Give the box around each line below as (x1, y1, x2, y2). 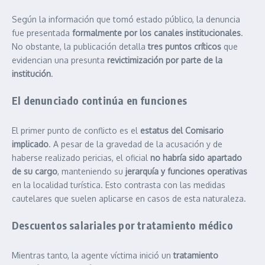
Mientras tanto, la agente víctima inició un (12, 250, 173, 260)
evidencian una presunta (12, 54, 107, 65)
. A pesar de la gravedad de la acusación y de (49, 138, 222, 149)
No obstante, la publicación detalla (12, 41, 148, 51)
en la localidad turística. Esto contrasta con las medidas (12, 179, 225, 190)
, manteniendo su (57, 166, 125, 176)
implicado (12, 138, 49, 149)
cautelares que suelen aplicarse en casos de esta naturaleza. (12, 193, 246, 203)
